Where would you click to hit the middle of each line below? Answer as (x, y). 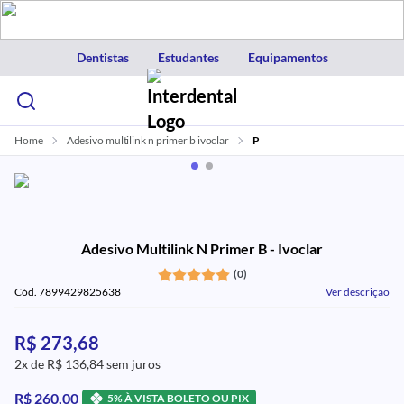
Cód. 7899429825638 (68, 292)
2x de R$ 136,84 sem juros (87, 364)
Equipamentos (288, 57)
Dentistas (102, 57)
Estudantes (188, 57)
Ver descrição (358, 292)
